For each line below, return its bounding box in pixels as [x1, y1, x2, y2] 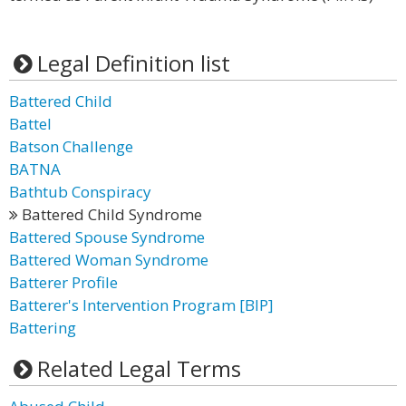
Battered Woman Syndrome [9, 249, 208, 270]
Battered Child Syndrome [18, 204, 202, 225]
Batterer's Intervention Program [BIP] [9, 295, 274, 315]
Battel [9, 113, 52, 134]
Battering [9, 317, 76, 338]
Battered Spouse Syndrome [9, 227, 205, 247]
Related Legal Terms [36, 353, 241, 383]
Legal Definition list [36, 48, 230, 78]
